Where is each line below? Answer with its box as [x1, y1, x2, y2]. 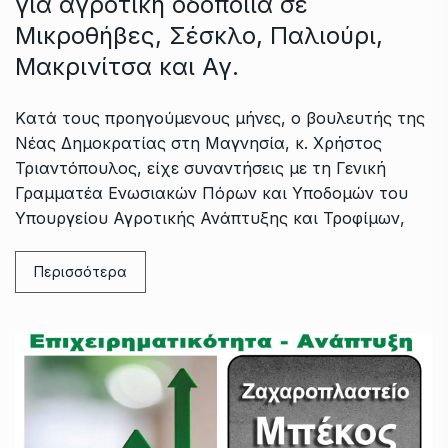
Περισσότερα [34, 262, 127, 280]
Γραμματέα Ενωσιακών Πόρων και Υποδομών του [15, 182, 408, 203]
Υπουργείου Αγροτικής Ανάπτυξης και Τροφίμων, [15, 207, 405, 228]
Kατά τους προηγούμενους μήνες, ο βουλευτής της [15, 107, 425, 128]
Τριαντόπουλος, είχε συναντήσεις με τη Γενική [15, 157, 386, 178]
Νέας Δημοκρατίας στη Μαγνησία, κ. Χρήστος [15, 132, 382, 153]
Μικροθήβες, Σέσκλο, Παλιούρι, [15, 20, 383, 50]
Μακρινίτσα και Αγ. [15, 51, 239, 81]
